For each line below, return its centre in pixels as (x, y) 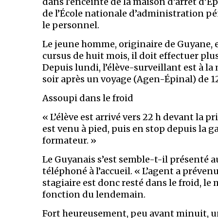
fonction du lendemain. (94, 194)
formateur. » (69, 140)
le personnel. (71, 25)
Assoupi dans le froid (88, 98)
